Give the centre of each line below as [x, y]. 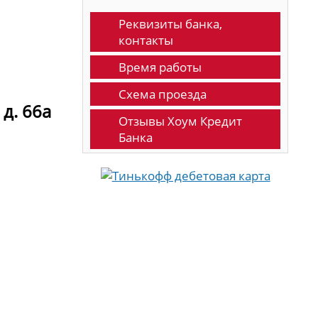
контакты [146, 40]
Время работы [160, 67]
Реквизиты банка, [171, 24]
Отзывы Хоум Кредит [181, 121]
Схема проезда [163, 94]
